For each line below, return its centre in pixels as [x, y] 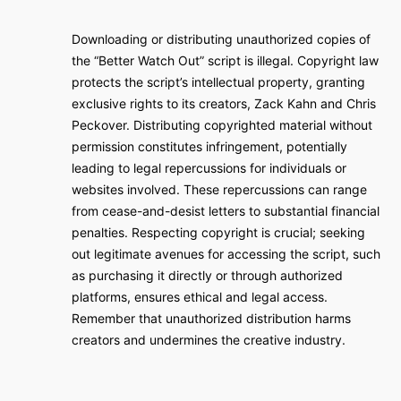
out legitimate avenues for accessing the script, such [226, 254]
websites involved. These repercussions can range [219, 189]
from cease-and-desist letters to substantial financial [226, 211]
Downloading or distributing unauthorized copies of [221, 39]
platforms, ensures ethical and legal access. [200, 297]
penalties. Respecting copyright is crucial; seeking [218, 232]
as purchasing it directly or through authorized [207, 275]
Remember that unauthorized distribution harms [211, 318]
